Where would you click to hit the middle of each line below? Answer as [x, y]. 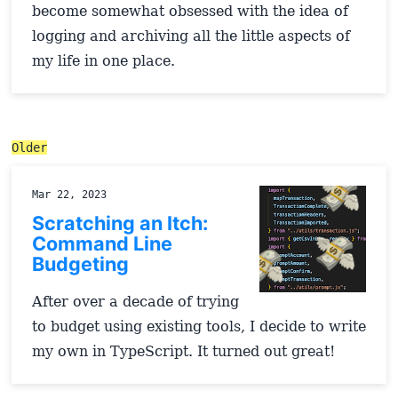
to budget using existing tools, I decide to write [199, 326]
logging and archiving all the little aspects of [191, 36]
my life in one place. [103, 60]
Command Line [102, 243]
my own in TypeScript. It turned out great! [183, 351]
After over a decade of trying [135, 301]
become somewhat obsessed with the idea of [190, 11]
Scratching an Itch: [119, 223]
